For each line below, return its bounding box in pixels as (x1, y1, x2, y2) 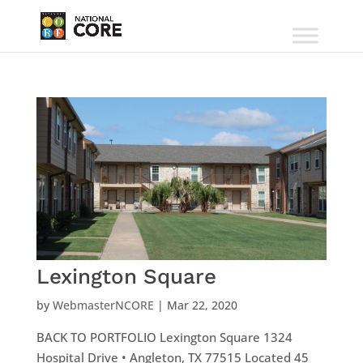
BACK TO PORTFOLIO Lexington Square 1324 (36, 329, 293, 346)
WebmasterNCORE (52, 297, 154, 314)
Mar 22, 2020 (166, 297, 237, 314)
